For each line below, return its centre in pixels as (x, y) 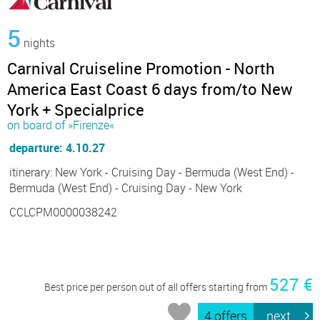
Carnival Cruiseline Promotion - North (141, 69)
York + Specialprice (76, 110)
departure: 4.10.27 (57, 148)
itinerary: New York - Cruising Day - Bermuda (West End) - (152, 172)
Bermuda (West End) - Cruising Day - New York (126, 188)
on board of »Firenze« (61, 125)
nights (38, 43)
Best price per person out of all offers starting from (157, 287)
